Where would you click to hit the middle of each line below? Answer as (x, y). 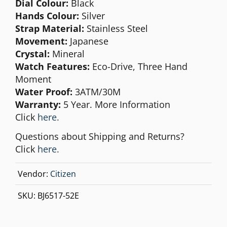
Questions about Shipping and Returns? (100, 137)
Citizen (63, 174)
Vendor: (34, 174)
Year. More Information (121, 104)
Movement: (41, 41)
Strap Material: (50, 28)
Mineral (67, 53)
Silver (92, 15)
